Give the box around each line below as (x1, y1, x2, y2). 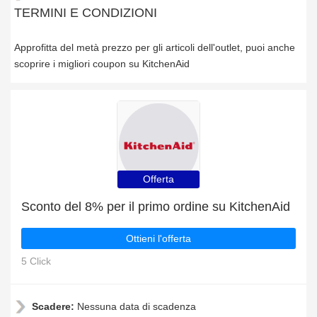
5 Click (21, 255, 51, 267)
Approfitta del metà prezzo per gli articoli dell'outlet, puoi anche (14, 42, 295, 53)
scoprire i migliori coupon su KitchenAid (14, 58, 190, 69)
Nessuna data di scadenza (77, 301, 196, 312)
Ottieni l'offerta (126, 233, 191, 244)
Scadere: (32, 301, 77, 312)
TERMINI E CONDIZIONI (14, 6, 157, 20)
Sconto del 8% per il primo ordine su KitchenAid (21, 200, 290, 214)
